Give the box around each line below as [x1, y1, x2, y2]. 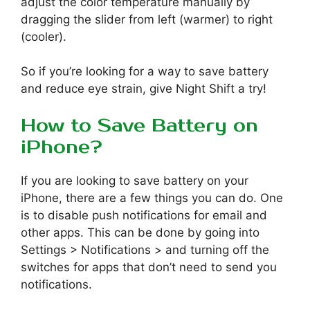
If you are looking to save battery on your [21, 173, 248, 188]
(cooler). [21, 30, 66, 44]
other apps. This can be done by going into [21, 225, 259, 239]
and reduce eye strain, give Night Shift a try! [21, 82, 266, 96]
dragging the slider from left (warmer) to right [21, 12, 273, 27]
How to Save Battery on [21, 114, 258, 137]
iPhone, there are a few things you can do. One [21, 190, 283, 205]
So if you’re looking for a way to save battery [21, 64, 268, 79]
